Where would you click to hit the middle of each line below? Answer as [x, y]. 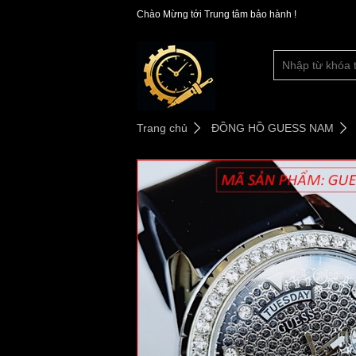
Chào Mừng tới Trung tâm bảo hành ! [217, 14]
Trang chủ [162, 128]
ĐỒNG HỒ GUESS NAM [273, 128]
